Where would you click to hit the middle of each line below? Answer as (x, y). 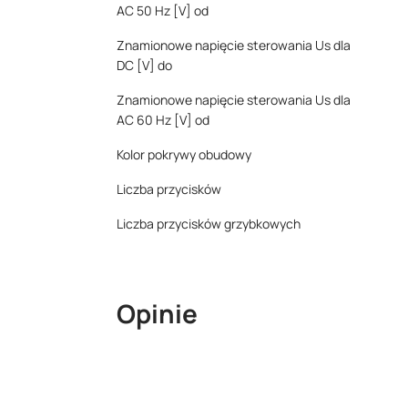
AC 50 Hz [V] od (163, 10)
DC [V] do (144, 65)
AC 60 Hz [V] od (163, 120)
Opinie (157, 313)
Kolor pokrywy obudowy (184, 154)
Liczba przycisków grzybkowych (209, 224)
